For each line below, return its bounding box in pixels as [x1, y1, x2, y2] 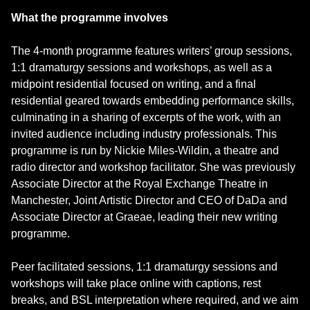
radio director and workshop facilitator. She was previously [11, 161, 295, 173]
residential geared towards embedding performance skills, [11, 94, 294, 107]
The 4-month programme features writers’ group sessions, [11, 44, 292, 57]
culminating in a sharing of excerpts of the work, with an [11, 111, 281, 123]
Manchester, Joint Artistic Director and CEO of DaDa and [11, 194, 287, 206]
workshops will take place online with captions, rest [11, 277, 261, 289]
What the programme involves [11, 11, 168, 24]
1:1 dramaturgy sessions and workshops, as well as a [11, 61, 272, 73]
